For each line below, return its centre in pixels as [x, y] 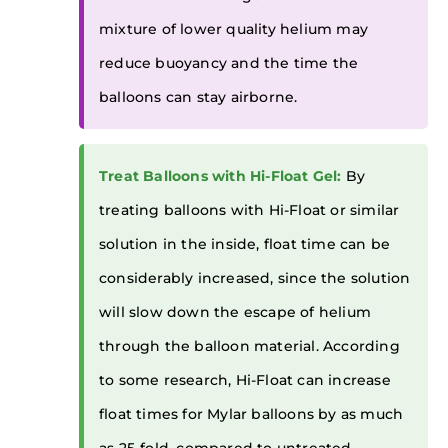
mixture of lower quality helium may [234, 29]
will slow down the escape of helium [235, 312]
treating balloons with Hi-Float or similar [249, 210]
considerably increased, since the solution [255, 278]
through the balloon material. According [249, 346]
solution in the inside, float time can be [245, 244]
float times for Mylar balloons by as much [251, 414]
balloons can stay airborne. [198, 97]
